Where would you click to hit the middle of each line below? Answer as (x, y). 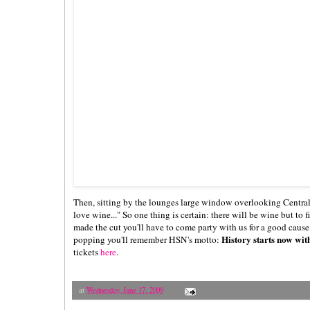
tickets (87, 252)
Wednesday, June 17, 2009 (125, 290)
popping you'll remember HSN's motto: (147, 240)
